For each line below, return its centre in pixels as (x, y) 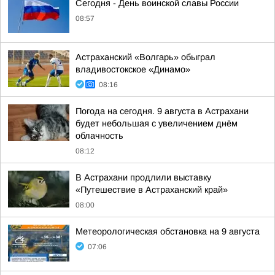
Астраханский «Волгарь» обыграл (145, 57)
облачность (99, 136)
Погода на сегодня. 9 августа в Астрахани (162, 111)
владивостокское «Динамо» (133, 69)
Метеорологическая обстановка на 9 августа (168, 231)
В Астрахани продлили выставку (143, 177)
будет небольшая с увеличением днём (157, 123)
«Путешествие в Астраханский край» (152, 190)
